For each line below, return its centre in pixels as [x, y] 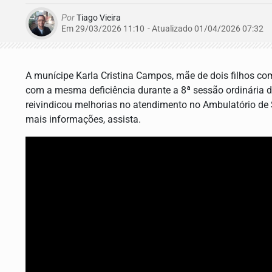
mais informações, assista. [83, 120]
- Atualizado [170, 29]
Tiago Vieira [98, 18]
